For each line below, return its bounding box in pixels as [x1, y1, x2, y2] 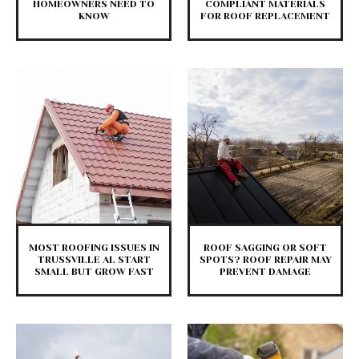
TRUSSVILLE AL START [37, 254, 151, 266]
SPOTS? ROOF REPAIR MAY [199, 254, 332, 266]
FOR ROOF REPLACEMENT [200, 10, 330, 22]
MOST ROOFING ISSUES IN [28, 242, 159, 254]
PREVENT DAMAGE [220, 266, 311, 278]
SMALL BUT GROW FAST [34, 266, 154, 278]
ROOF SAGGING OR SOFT [204, 242, 327, 254]
